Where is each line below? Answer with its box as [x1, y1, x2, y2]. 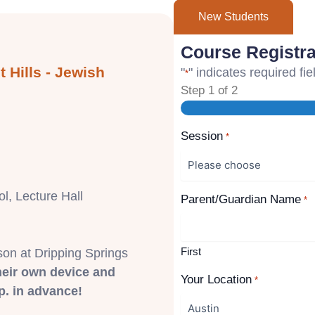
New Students [198, 10, 269, 22]
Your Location [181, 273, 252, 287]
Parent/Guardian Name [181, 193, 302, 207]
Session [181, 129, 224, 143]
